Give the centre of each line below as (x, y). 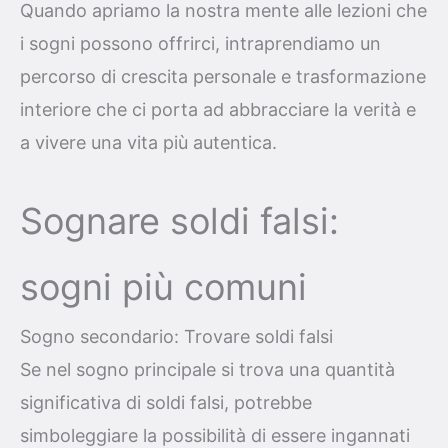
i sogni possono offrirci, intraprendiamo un (200, 44)
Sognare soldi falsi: (179, 220)
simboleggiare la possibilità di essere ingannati (215, 435)
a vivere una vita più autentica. (148, 143)
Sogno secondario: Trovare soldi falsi (176, 336)
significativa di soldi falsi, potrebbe (166, 402)
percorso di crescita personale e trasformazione (223, 77)
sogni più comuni (163, 286)
